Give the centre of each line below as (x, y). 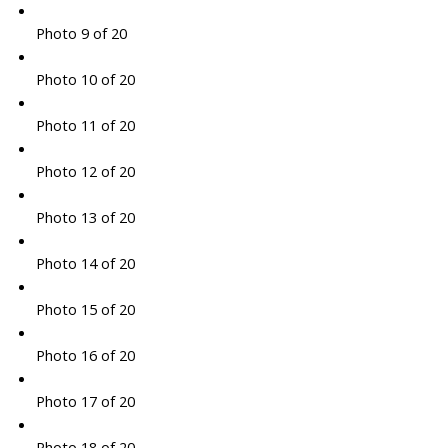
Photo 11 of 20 (85, 125)
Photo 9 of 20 (81, 33)
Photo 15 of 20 (85, 309)
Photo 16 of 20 (85, 355)
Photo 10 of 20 (85, 79)
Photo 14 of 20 (85, 263)
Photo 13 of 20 (85, 217)
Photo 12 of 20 (85, 171)
